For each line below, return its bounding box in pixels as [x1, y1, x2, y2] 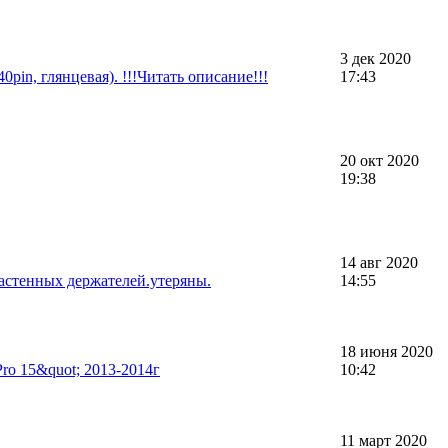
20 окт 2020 [340, 151, 419, 169]
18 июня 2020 [340, 342, 433, 360]
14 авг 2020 [340, 253, 418, 271]
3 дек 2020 [340, 49, 411, 67]
